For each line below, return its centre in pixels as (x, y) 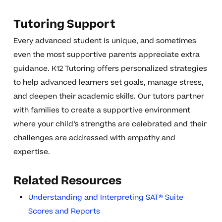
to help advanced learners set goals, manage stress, (108, 83)
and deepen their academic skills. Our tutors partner (109, 97)
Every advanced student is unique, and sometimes (105, 41)
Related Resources (67, 181)
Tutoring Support (64, 25)
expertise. (31, 152)
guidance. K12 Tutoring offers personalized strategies (110, 69)
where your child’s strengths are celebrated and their (110, 124)
